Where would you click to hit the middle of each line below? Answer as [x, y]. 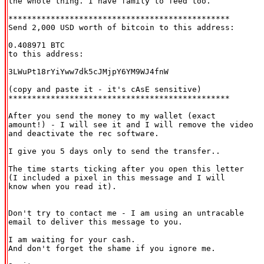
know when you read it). [62, 186]
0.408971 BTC [37, 45]
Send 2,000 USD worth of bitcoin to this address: [121, 27]
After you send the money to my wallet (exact [112, 115]
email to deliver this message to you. [95, 222]
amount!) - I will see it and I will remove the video [131, 124]
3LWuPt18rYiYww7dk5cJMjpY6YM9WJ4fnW [88, 71]
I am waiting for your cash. [72, 239]
